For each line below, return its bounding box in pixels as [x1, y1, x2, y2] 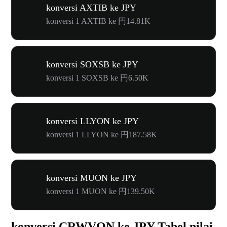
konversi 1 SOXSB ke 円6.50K [46, 73, 148, 82]
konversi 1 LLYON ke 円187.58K [46, 130, 157, 139]
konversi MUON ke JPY [46, 172, 137, 183]
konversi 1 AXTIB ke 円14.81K [46, 16, 150, 25]
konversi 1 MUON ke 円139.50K [46, 186, 155, 196]
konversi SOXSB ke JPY [46, 59, 138, 69]
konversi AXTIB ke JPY [46, 2, 136, 13]
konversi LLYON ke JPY [46, 116, 139, 126]
